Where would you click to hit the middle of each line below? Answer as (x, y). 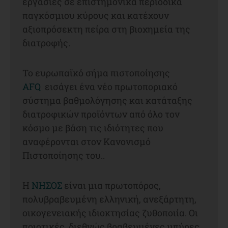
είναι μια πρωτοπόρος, (111, 185)
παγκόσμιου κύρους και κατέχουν (96, 15)
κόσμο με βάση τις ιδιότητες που (93, 127)
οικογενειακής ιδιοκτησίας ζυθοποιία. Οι (110, 212)
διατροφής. (46, 42)
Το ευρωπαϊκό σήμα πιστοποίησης (96, 73)
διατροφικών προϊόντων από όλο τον (101, 114)
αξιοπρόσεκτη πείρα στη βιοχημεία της (106, 29)
